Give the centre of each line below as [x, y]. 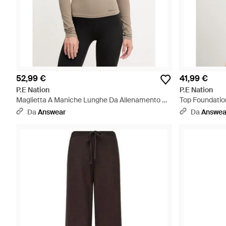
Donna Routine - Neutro [54, 110]
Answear [52, 112]
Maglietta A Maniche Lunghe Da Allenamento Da [94, 100]
